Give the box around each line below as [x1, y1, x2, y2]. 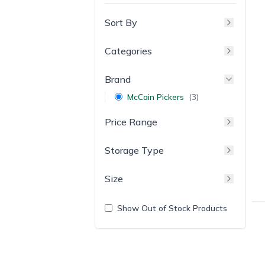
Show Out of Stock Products [117, 202, 227, 214]
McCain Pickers [127, 91, 184, 102]
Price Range [105, 115, 157, 128]
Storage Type [105, 144, 164, 156]
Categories [105, 44, 152, 57]
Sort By [105, 16, 137, 28]
